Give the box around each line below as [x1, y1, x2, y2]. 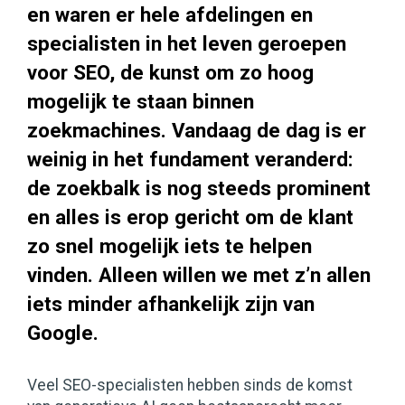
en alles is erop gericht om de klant [27, 205, 353, 230]
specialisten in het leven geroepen [27, 32, 346, 56]
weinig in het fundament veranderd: [27, 147, 353, 172]
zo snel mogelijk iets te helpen [27, 234, 312, 259]
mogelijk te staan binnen [27, 89, 254, 114]
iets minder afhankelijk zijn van [27, 292, 315, 316]
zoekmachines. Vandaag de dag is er [27, 118, 366, 143]
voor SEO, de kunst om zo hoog [27, 61, 314, 85]
